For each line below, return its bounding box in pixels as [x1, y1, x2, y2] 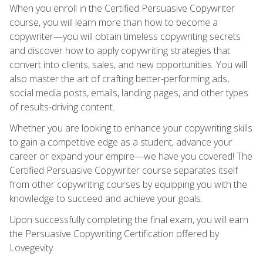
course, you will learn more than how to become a [9, 15, 218, 29]
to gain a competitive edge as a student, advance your [9, 135, 232, 149]
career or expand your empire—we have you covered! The [9, 149, 252, 163]
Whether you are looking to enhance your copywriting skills [9, 121, 252, 134]
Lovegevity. [9, 241, 55, 254]
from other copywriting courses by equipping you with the [9, 177, 247, 191]
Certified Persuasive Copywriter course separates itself [9, 163, 238, 177]
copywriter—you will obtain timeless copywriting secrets [9, 29, 241, 43]
